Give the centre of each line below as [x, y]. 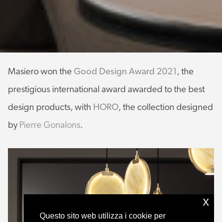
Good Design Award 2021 [125, 72]
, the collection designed [166, 108]
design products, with [51, 108]
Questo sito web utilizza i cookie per [103, 216]
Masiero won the [40, 72]
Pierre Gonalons [50, 125]
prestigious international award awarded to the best [106, 90]
